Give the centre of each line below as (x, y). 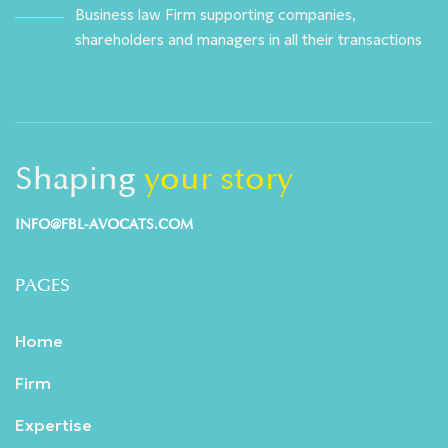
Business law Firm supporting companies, (215, 15)
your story (218, 179)
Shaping (79, 179)
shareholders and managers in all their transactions (248, 40)
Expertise (53, 425)
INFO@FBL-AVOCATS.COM (104, 225)
